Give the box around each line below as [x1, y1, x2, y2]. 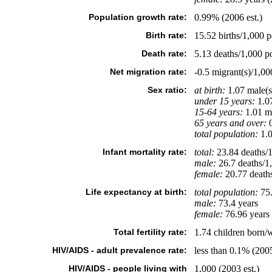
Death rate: [141, 49, 187, 58]
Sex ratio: [147, 85, 187, 95]
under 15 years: [194, 96, 255, 106]
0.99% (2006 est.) [194, 12, 262, 22]
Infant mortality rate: [102, 147, 187, 157]
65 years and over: [194, 118, 267, 128]
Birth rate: [145, 30, 187, 40]
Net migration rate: [109, 67, 187, 76]
